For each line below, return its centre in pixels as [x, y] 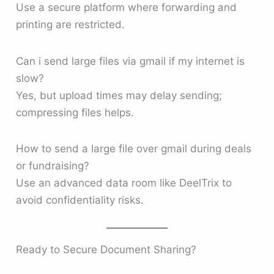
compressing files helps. [75, 112]
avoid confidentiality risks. [80, 200]
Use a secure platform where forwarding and [127, 8]
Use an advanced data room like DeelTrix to [124, 183]
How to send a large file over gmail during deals [134, 148]
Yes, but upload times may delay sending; [119, 95]
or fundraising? [53, 165]
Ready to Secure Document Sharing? [106, 250]
